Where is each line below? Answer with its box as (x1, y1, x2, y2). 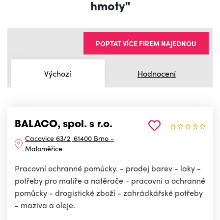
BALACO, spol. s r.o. (15, 120, 112, 130)
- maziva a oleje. (15, 199, 75, 211)
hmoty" (90, 2, 130, 14)
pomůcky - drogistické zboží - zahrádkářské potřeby (15, 187, 203, 199)
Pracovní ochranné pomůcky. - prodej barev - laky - (15, 163, 201, 174)
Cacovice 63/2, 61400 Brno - (25, 133, 114, 143)
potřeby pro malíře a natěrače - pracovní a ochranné (15, 175, 205, 187)
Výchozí (44, 67, 72, 79)
